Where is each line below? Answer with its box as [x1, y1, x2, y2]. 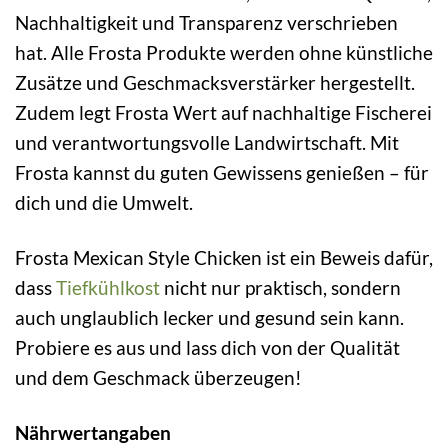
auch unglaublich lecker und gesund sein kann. [15, 305, 404, 329]
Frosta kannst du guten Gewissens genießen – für [15, 160, 429, 184]
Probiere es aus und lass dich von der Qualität [15, 335, 400, 359]
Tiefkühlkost [56, 275, 160, 299]
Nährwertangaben [15, 420, 171, 444]
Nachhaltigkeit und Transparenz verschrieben [15, 10, 398, 34]
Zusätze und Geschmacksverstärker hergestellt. [15, 70, 415, 94]
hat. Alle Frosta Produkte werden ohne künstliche [15, 40, 433, 64]
